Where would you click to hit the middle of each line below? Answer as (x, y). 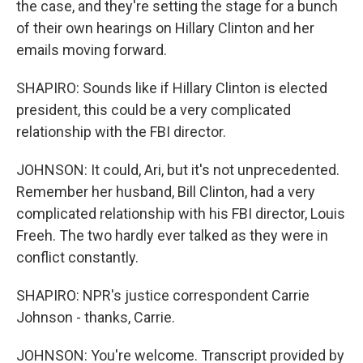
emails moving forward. (92, 50)
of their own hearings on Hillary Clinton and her (165, 28)
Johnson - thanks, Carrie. (96, 317)
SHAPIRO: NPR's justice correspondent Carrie (163, 295)
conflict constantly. (77, 257)
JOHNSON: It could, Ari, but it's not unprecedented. (178, 170)
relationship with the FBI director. (121, 132)
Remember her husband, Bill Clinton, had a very (166, 192)
